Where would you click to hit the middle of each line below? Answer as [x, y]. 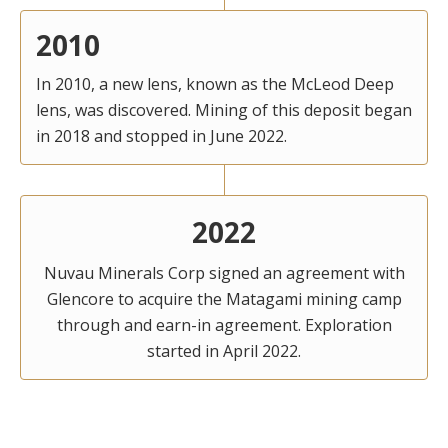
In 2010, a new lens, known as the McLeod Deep [215, 83]
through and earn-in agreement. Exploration [224, 324]
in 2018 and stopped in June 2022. [161, 135]
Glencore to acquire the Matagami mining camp [224, 298]
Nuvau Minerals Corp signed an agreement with [224, 272]
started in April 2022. [224, 350]
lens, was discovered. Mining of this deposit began [224, 109]
